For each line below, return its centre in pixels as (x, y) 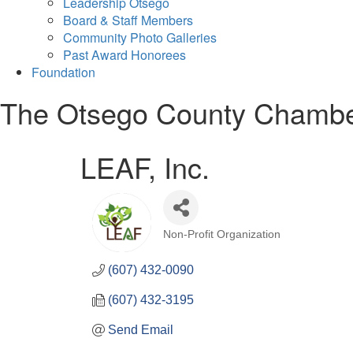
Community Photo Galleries (140, 37)
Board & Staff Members (128, 20)
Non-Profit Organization (222, 234)
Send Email (141, 329)
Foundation (63, 72)
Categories (190, 243)
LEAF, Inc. (145, 166)
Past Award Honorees (124, 54)
